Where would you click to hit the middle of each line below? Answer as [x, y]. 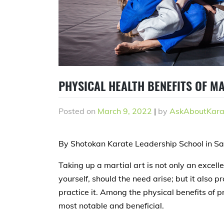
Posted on [78, 111]
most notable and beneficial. [111, 205]
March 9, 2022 [125, 111]
